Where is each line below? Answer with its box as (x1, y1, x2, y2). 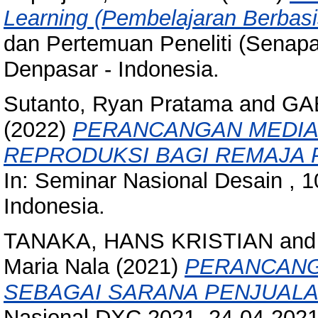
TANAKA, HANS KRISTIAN (4, 229, 273, 254)
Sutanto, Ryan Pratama (4, 92, 233, 117)
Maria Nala (4, 254, 109, 280)
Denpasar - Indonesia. (4, 57, 219, 82)
